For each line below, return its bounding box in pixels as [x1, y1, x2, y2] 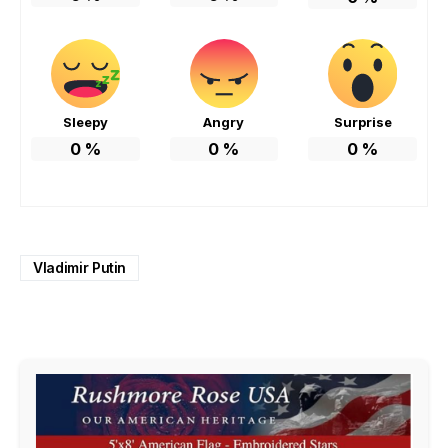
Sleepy [62, 113, 108, 130]
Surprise [333, 113, 392, 130]
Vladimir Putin [33, 258, 127, 276]
